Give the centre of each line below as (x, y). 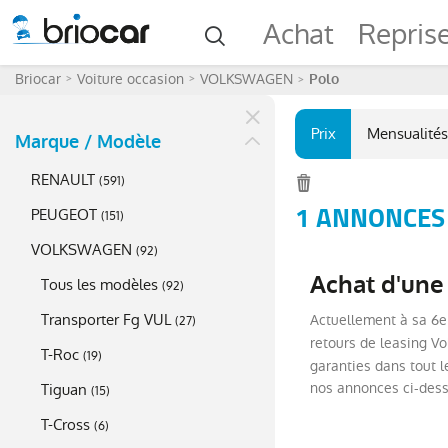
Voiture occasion (130, 79)
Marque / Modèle (88, 142)
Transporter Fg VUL (106, 319)
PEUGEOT (64, 214)
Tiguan (64, 389)
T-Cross (65, 424)
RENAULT (63, 179)
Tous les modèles (99, 284)
